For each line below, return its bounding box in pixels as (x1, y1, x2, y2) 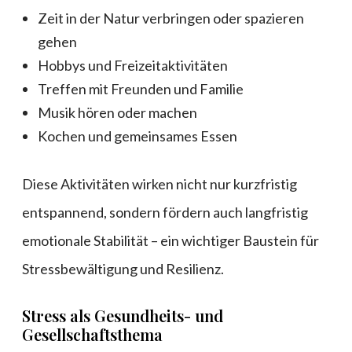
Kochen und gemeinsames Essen (38, 127, 237, 145)
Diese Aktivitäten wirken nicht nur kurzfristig (22, 175, 297, 193)
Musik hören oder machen (38, 104, 197, 122)
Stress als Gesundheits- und (22, 305, 223, 327)
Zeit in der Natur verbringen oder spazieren (38, 9, 304, 27)
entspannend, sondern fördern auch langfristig (22, 203, 308, 222)
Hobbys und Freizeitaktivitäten (38, 57, 228, 75)
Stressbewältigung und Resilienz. (22, 260, 224, 278)
